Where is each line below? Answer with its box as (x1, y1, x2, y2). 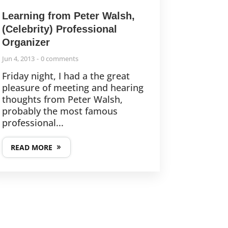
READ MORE (10, 142, 52, 152)
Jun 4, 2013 (2, 53, 35, 63)
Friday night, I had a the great (2, 69, 130, 82)
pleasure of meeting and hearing (2, 81, 144, 94)
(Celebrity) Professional (2, 23, 117, 35)
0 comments (40, 53, 78, 63)
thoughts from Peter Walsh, (2, 93, 123, 105)
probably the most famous (2, 104, 118, 117)
